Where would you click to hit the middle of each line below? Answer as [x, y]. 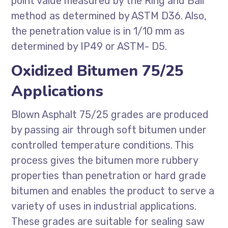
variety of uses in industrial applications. [104, 206]
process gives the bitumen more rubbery [105, 160]
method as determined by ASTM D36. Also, [109, 16]
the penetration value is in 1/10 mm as [98, 31]
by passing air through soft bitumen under [109, 130]
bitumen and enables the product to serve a [113, 191]
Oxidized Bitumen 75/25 [98, 71]
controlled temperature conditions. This [103, 145]
